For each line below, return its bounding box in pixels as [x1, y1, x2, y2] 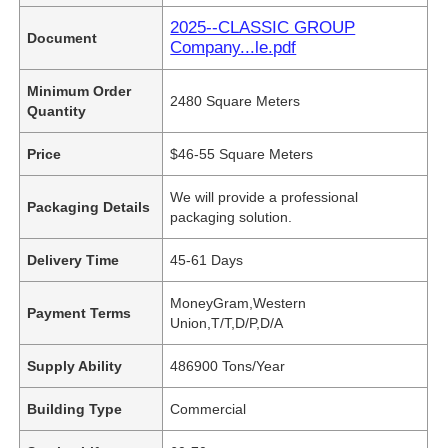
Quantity [27, 102, 87, 119]
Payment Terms [27, 304, 132, 321]
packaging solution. [170, 208, 293, 225]
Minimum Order [27, 82, 132, 99]
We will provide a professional [170, 188, 359, 205]
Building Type [27, 400, 123, 417]
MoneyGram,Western [170, 294, 307, 311]
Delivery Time [27, 251, 120, 268]
